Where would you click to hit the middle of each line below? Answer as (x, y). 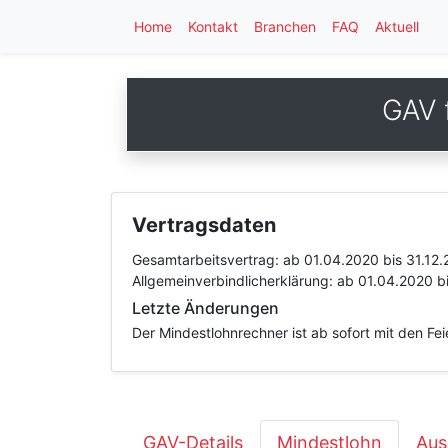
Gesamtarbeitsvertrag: (207, 259)
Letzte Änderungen (205, 308)
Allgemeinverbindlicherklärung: (234, 280)
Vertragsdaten (204, 225)
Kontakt (213, 26)
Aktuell (397, 26)
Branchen (285, 26)
